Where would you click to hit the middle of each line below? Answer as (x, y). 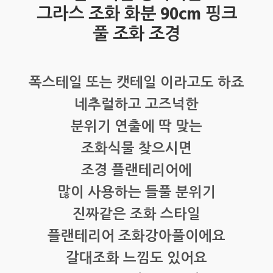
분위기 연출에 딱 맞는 (136, 128)
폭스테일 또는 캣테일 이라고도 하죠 (136, 84)
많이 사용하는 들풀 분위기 (136, 193)
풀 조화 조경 (136, 35)
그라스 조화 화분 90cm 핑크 (136, 15)
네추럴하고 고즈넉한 (136, 106)
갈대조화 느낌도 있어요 (136, 259)
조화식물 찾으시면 (136, 150)
